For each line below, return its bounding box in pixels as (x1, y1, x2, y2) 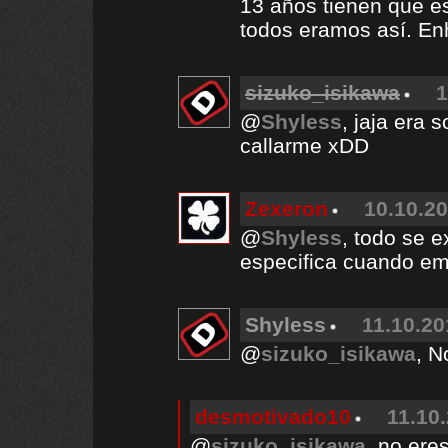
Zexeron (245, 197, 328, 220)
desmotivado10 (195, 405, 351, 428)
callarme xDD (240, 134, 369, 157)
